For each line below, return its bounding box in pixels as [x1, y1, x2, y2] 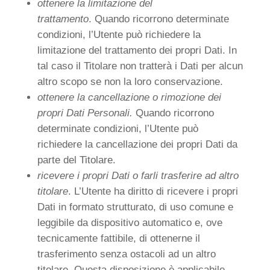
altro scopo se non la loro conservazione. [37, 76, 223, 87]
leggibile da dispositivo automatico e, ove [37, 217, 222, 228]
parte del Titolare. [37, 154, 116, 166]
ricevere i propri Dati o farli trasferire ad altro [37, 170, 239, 181]
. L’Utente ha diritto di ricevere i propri [67, 186, 238, 197]
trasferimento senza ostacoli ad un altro [37, 248, 216, 260]
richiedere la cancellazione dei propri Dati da [37, 139, 237, 150]
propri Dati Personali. [37, 107, 133, 119]
